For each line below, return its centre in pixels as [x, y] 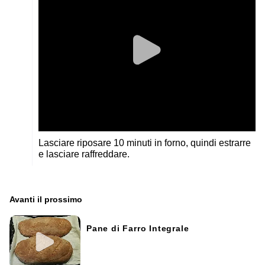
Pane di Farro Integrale [138, 228]
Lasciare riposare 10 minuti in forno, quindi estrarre [145, 143]
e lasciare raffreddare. [84, 154]
